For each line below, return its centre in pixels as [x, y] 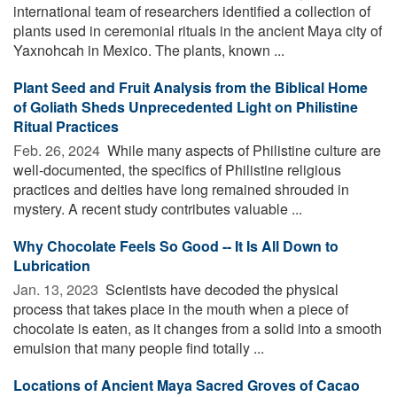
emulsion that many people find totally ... [139, 347]
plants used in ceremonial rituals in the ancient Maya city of [198, 30]
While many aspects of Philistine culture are [242, 150]
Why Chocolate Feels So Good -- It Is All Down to [176, 245]
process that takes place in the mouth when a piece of [181, 308]
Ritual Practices [66, 126]
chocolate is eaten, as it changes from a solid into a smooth [198, 328]
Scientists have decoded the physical [220, 289]
